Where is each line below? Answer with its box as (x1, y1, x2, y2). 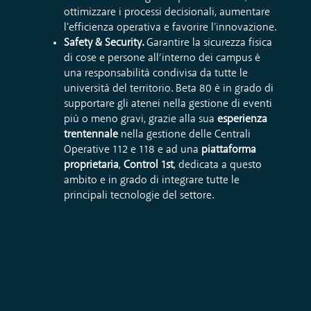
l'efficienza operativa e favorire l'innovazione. (64, 22, 276, 34)
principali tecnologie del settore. (64, 190, 214, 202)
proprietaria (64, 160, 119, 171)
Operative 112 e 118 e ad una (64, 144, 201, 156)
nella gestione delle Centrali (118, 129, 251, 141)
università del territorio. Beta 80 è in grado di (64, 83, 274, 95)
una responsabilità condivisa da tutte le (64, 68, 248, 80)
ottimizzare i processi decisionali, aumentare (64, 7, 270, 19)
